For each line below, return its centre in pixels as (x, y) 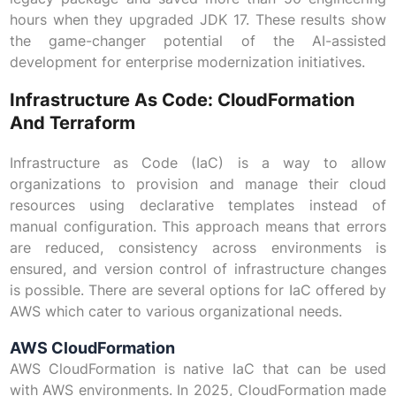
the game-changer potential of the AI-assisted (198, 41)
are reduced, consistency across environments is (198, 248)
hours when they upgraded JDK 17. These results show (198, 20)
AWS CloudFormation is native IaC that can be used (198, 369)
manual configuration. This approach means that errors (198, 227)
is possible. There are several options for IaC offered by (198, 290)
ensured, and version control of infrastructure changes (198, 269)
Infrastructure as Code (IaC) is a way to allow (198, 163)
